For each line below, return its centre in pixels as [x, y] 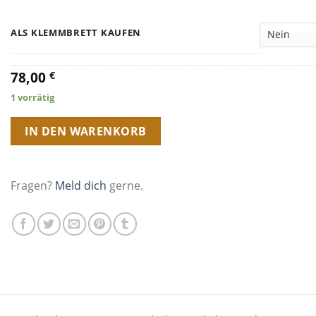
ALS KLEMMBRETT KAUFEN [76, 32]
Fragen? [32, 186]
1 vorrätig [32, 97]
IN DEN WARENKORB [86, 132]
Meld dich [80, 186]
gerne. [124, 186]
